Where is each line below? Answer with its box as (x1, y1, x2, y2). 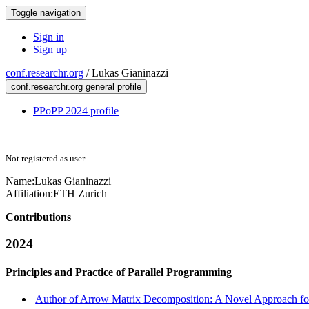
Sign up (33, 43, 67, 55)
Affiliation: (6, 188, 53, 199)
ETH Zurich (53, 188, 107, 199)
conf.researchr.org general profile (11, 81, 141, 92)
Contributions (6, 211, 71, 223)
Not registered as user (6, 153, 85, 163)
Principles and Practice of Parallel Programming (6, 266, 232, 278)
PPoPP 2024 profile (33, 105, 119, 117)
